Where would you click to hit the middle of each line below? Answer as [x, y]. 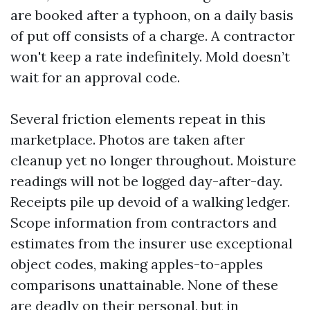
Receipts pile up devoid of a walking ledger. [150, 202]
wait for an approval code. [95, 77]
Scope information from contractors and [144, 222]
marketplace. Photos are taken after [128, 139]
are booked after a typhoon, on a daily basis [152, 15]
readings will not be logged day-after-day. [146, 181]
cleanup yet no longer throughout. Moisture [153, 160]
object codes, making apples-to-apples [137, 264]
